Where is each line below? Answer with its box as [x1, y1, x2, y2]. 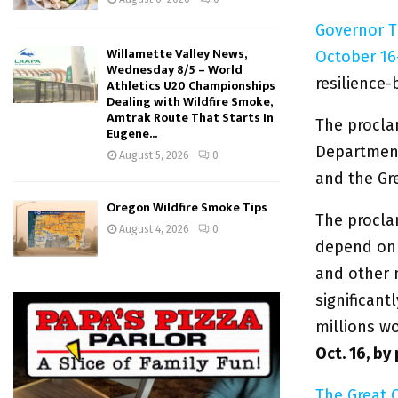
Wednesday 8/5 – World [107, 60, 243, 81]
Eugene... [107, 123, 157, 145]
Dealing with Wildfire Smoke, [107, 92, 272, 113]
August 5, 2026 [119, 149, 189, 163]
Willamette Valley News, [107, 44, 246, 65]
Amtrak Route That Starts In [107, 107, 274, 129]
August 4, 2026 [119, 223, 189, 236]
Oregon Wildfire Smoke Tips [107, 197, 267, 219]
